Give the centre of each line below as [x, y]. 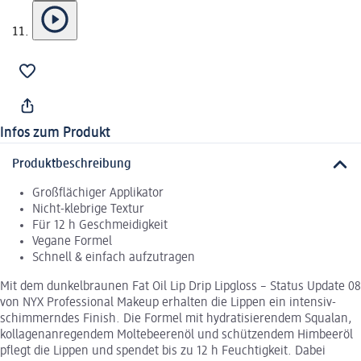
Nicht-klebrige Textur [88, 210]
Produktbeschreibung [72, 165]
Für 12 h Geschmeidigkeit [100, 226]
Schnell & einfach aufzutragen [114, 258]
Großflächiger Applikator [98, 194]
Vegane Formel [72, 242]
